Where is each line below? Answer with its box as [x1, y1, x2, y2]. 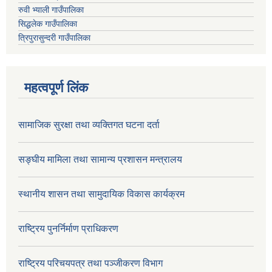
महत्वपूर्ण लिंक [24, 80, 88, 95]
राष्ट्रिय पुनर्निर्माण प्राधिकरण [18, 223, 118, 234]
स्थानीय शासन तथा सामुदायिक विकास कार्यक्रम [18, 188, 185, 199]
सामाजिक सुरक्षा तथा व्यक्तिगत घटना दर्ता [18, 119, 160, 130]
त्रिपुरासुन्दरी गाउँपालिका [18, 32, 90, 42]
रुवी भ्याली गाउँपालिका [18, 4, 84, 15]
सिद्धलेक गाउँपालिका [18, 18, 77, 29]
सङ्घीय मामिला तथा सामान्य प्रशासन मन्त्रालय [18, 154, 182, 165]
